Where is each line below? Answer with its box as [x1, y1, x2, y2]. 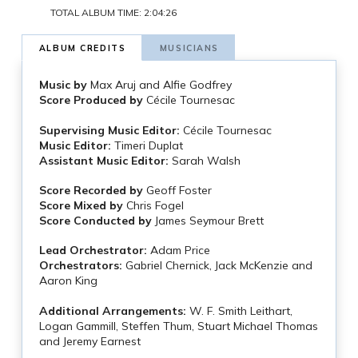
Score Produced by [38, 93, 143, 108]
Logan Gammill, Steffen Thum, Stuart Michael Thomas [38, 318, 318, 333]
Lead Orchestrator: [38, 243, 147, 258]
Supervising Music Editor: [38, 122, 180, 137]
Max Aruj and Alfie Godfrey [86, 78, 232, 93]
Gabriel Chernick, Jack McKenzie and [121, 258, 312, 273]
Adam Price [146, 243, 210, 258]
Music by [38, 78, 87, 93]
